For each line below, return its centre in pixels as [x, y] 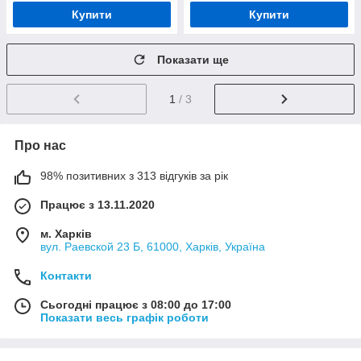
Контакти [66, 275]
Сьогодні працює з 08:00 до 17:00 [136, 304]
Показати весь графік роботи [124, 317]
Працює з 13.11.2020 [98, 204]
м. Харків [66, 233]
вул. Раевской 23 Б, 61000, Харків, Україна [153, 246]
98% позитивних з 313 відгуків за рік [134, 175]
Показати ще [193, 60]
